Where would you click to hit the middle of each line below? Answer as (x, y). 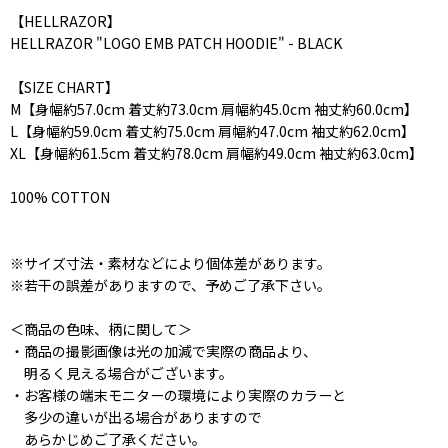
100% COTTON (60, 197)
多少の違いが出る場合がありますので (136, 417)
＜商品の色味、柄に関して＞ (101, 329)
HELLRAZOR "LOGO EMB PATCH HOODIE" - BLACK (176, 43)
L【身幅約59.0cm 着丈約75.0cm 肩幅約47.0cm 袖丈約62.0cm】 (212, 131)
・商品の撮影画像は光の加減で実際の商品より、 (163, 351)
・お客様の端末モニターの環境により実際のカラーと (178, 395)
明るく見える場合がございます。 (121, 373)
